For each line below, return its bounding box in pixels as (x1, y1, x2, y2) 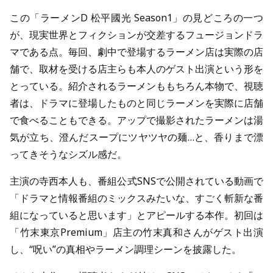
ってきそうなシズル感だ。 (10, 147, 127, 161)
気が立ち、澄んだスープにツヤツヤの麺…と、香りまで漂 (10, 130, 263, 144)
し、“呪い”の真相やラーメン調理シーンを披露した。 (10, 243, 241, 257)
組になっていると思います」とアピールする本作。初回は (10, 208, 263, 222)
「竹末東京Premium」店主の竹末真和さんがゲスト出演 (10, 225, 263, 239)
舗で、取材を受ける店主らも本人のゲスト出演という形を (10, 62, 263, 76)
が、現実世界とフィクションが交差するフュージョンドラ (10, 28, 263, 42)
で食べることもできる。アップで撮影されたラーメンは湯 (10, 113, 263, 127)
